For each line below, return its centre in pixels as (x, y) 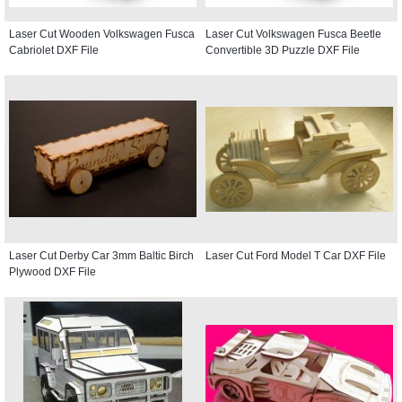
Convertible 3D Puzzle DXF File (283, 50)
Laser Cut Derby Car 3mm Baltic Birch (101, 255)
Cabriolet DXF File (54, 50)
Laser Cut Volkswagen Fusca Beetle (293, 34)
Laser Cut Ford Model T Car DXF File (296, 255)
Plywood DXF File (52, 271)
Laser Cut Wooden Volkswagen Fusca (102, 34)
